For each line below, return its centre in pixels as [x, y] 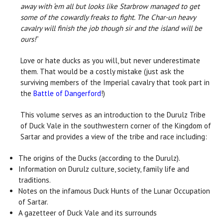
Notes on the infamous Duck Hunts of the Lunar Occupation [114, 191]
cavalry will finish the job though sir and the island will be [111, 28]
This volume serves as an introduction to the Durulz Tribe [113, 115]
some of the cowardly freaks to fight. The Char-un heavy [108, 17]
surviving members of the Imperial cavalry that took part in [115, 83]
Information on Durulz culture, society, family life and [104, 169]
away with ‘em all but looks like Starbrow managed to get [110, 6]
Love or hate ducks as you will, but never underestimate [110, 61]
